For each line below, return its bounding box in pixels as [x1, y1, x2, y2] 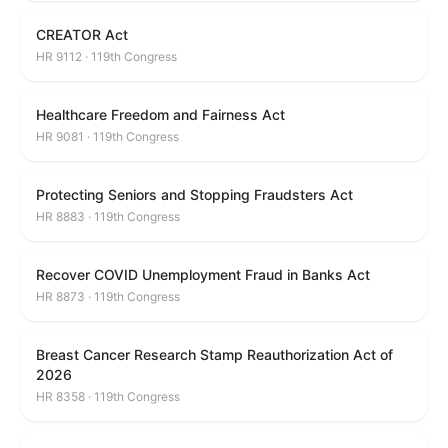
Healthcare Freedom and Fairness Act [36, 106, 285, 123]
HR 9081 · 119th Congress [36, 129, 179, 144]
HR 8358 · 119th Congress [36, 389, 180, 404]
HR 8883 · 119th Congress [36, 209, 180, 224]
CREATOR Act [36, 26, 128, 43]
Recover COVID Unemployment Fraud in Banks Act [36, 266, 370, 283]
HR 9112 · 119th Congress [36, 49, 177, 64]
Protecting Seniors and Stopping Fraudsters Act [36, 186, 353, 203]
